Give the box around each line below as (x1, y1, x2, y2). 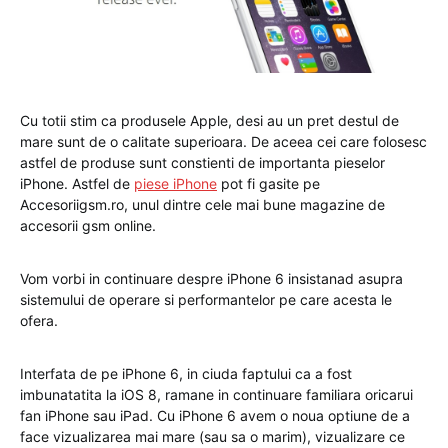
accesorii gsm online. (20, 217, 156, 235)
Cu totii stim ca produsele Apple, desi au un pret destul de (20, 112, 399, 130)
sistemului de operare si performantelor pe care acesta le (20, 291, 392, 309)
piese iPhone (134, 175, 217, 193)
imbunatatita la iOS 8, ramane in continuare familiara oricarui (20, 386, 413, 404)
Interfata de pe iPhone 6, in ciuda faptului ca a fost (20, 365, 352, 383)
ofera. (20, 312, 58, 330)
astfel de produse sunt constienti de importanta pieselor (20, 154, 385, 172)
